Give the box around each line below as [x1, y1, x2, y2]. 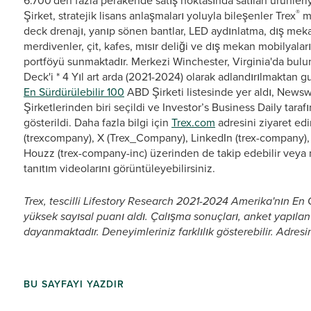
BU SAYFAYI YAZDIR [24, 277, 124, 292]
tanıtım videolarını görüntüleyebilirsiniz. [24, 160, 215, 176]
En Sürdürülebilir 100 [24, 84, 124, 100]
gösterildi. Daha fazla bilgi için [24, 115, 171, 131]
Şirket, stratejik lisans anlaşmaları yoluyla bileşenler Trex [24, 8, 296, 24]
